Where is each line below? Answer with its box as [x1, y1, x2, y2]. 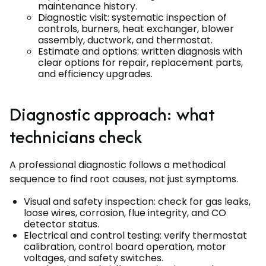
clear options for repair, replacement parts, [38, 55, 243, 69]
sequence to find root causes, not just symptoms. [9, 172, 238, 186]
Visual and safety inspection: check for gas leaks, [24, 194, 251, 208]
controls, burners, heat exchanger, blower [38, 21, 234, 36]
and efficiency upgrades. [38, 66, 153, 81]
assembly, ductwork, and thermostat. [38, 33, 213, 47]
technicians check [9, 123, 142, 150]
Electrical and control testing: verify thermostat [24, 228, 247, 242]
